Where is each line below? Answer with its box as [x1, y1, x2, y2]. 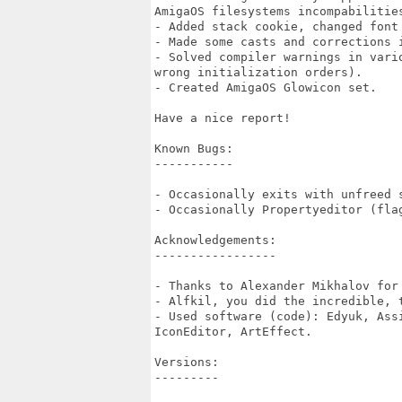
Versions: [154, 355, 219, 369]
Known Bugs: [154, 142, 233, 155]
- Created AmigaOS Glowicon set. [154, 81, 377, 94]
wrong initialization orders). [154, 66, 363, 79]
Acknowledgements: [154, 233, 276, 247]
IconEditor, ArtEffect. [154, 325, 312, 338]
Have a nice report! [154, 111, 291, 125]
